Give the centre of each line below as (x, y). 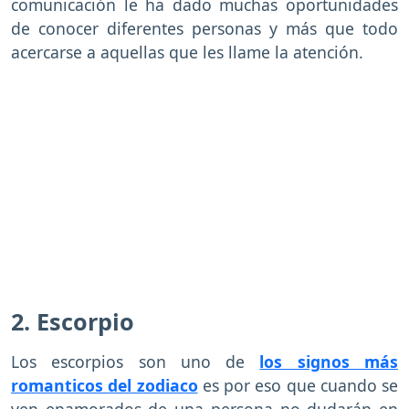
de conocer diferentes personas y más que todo (204, 28)
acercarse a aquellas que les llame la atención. (189, 52)
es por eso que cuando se (298, 385)
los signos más (329, 361)
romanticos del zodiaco (105, 385)
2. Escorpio (73, 321)
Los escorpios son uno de (136, 361)
